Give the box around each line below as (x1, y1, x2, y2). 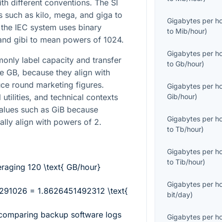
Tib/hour (175, 158, 203, 166)
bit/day (167, 190, 191, 199)
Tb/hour (175, 125, 202, 134)
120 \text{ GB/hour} (28, 162, 101, 172)
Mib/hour (175, 27, 205, 36)
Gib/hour (167, 92, 195, 101)
